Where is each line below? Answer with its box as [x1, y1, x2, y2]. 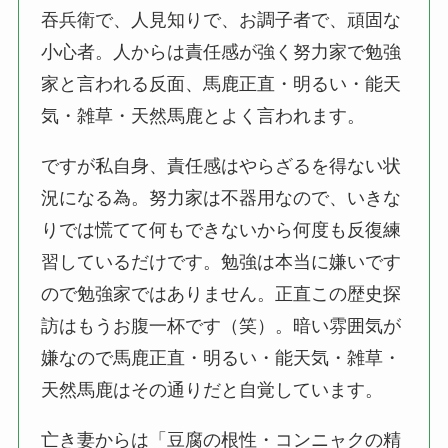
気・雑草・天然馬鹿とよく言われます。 [41, 105, 366, 126]
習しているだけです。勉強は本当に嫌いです [41, 251, 402, 272]
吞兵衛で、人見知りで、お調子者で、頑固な [41, 9, 402, 30]
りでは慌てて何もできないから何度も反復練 [41, 219, 402, 240]
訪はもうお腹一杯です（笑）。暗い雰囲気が [41, 315, 402, 336]
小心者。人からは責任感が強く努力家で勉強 [41, 41, 402, 62]
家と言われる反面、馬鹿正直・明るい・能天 [41, 73, 402, 94]
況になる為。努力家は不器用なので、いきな [41, 187, 402, 208]
